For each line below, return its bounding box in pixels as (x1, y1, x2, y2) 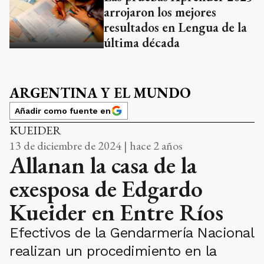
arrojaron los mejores (104, 3, 216, 21)
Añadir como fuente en (15, 105, 111, 115)
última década (104, 34, 180, 51)
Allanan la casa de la (9, 149, 197, 180)
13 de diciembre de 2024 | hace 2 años (9, 137, 183, 153)
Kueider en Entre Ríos (9, 196, 223, 227)
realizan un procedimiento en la (9, 242, 216, 259)
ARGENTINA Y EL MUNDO (9, 83, 191, 102)
